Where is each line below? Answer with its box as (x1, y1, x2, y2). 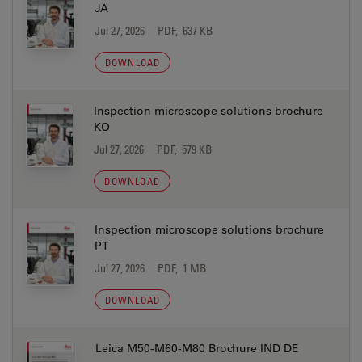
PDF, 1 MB (157, 261, 207, 275)
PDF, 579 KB (157, 142, 213, 156)
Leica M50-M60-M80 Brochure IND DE (95, 341, 299, 356)
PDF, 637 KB (157, 23, 213, 37)
